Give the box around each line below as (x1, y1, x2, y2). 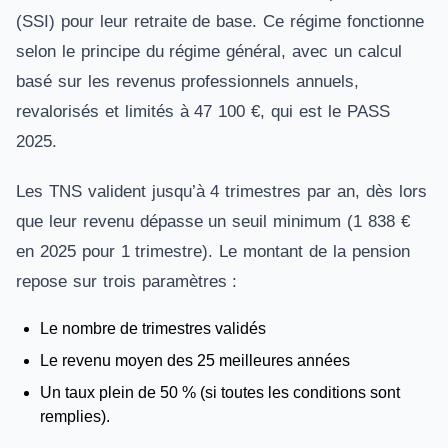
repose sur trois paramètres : (16, 272, 244, 291)
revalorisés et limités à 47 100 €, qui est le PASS (16, 102, 390, 121)
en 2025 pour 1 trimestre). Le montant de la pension (16, 242, 410, 261)
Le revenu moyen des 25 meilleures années (40, 352, 350, 369)
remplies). (40, 408, 114, 425)
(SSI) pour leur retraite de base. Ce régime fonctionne (16, 12, 424, 31)
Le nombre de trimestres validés (40, 320, 266, 337)
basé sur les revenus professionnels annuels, (16, 72, 360, 91)
